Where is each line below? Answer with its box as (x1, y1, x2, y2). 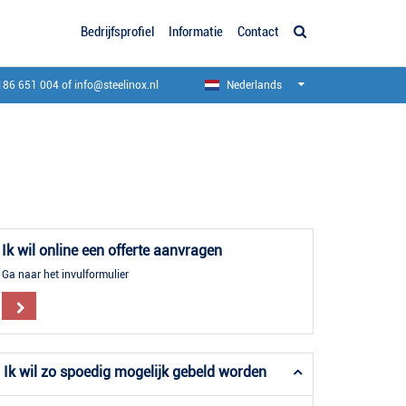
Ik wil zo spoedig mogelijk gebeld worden (4, 363, 266, 382)
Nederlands (224, 79, 282, 92)
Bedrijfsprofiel (81, 24, 154, 40)
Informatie (169, 24, 223, 40)
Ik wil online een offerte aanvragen (2, 242, 222, 260)
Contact (237, 24, 279, 40)
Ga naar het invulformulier (2, 268, 129, 282)
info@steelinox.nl (74, 79, 159, 92)
